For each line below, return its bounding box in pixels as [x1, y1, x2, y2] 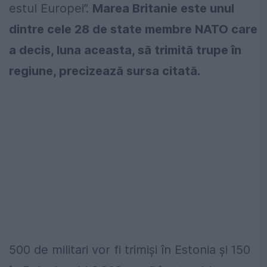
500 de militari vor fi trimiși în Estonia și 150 [9, 243, 250, 257]
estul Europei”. [9, 1, 92, 16]
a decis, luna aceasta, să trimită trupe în [9, 43, 241, 58]
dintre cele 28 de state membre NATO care [9, 22, 257, 37]
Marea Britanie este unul [92, 1, 234, 16]
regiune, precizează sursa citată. [9, 64, 200, 79]
